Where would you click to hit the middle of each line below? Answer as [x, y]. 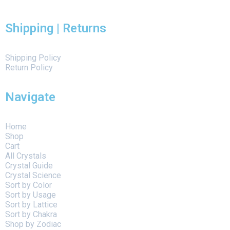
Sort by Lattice [31, 205]
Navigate [30, 97]
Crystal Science [33, 176]
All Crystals [26, 156]
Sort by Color [28, 185]
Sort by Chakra [31, 215]
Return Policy [29, 68]
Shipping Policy [33, 58]
